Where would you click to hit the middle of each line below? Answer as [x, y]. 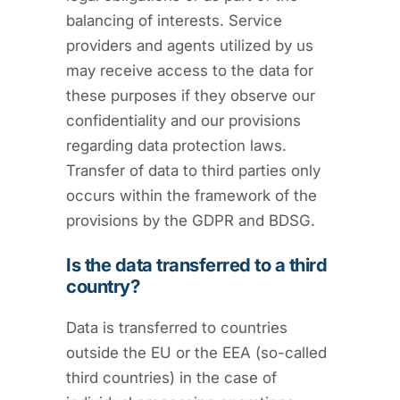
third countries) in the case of [171, 377]
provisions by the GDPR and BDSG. [191, 220]
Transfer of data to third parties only [193, 170]
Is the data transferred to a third [197, 264]
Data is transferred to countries [177, 327]
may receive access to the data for [190, 70]
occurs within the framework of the [192, 195]
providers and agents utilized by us [190, 45]
